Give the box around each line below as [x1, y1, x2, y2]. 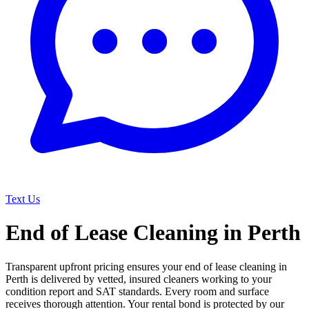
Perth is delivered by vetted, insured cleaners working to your [6, 272, 272, 285]
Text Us [6, 193, 40, 205]
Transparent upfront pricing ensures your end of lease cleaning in [6, 260, 287, 272]
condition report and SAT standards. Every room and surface [6, 285, 269, 297]
